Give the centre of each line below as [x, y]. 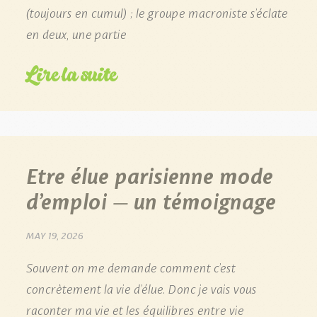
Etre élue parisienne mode [149, 174]
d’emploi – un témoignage [150, 200]
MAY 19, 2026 [54, 235]
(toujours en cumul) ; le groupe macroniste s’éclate [156, 12]
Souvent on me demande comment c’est [130, 266]
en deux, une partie [76, 33]
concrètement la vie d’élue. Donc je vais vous [141, 288]
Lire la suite [71, 74]
